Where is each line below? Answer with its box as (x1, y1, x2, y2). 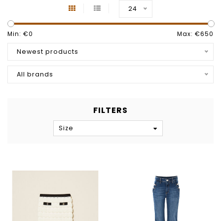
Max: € (177, 30, 200, 38)
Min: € (7, 30, 29, 38)
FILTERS (93, 105, 128, 116)
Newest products (17, 47, 78, 56)
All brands (17, 70, 53, 78)
